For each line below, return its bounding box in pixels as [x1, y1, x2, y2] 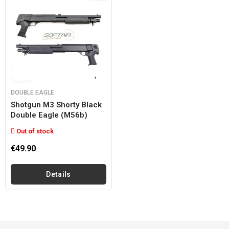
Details [46, 170, 71, 178]
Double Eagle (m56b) [11, 110, 87, 120]
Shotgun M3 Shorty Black [11, 100, 102, 109]
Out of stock [15, 127, 54, 135]
